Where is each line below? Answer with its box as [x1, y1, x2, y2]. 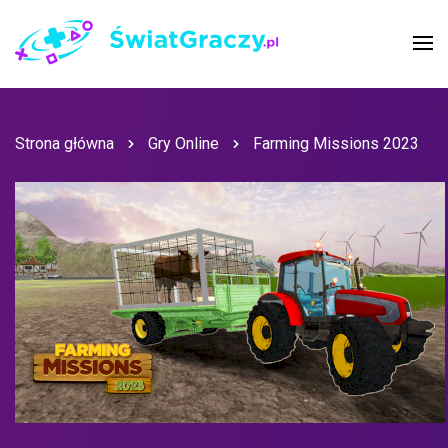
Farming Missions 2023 [253, 134, 419, 154]
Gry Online [148, 134, 219, 154]
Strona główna [15, 134, 114, 154]
